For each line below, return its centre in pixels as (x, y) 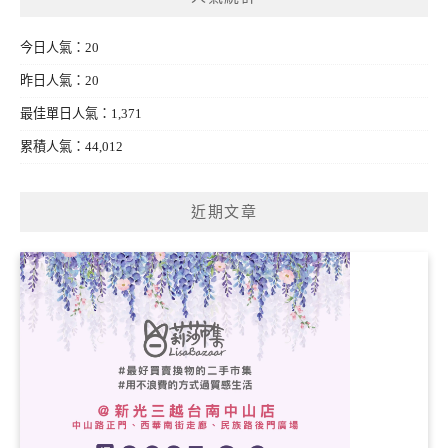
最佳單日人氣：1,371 (81, 114)
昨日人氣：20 (59, 81)
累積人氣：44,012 (71, 147)
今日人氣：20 (59, 48)
